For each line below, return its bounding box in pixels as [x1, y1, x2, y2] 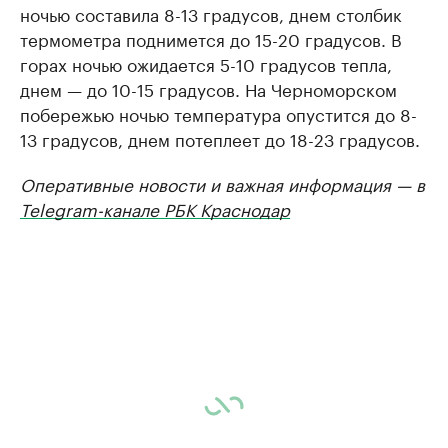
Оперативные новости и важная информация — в [20, 170, 425, 196]
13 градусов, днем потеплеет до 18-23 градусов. [20, 125, 420, 151]
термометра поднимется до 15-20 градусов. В [20, 25, 402, 51]
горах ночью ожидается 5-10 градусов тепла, [20, 50, 392, 76]
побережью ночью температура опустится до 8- [20, 100, 417, 126]
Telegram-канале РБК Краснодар [20, 195, 290, 221]
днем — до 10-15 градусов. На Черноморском [20, 75, 397, 101]
